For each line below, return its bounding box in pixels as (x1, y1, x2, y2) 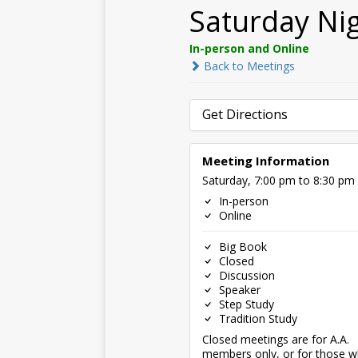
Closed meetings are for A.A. (202, 332, 349, 347)
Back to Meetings (201, 58, 295, 74)
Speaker (216, 282, 261, 297)
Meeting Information (202, 153, 329, 169)
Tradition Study (216, 311, 297, 326)
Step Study (216, 296, 274, 312)
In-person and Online (189, 41, 309, 56)
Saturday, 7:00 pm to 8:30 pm (202, 173, 355, 188)
